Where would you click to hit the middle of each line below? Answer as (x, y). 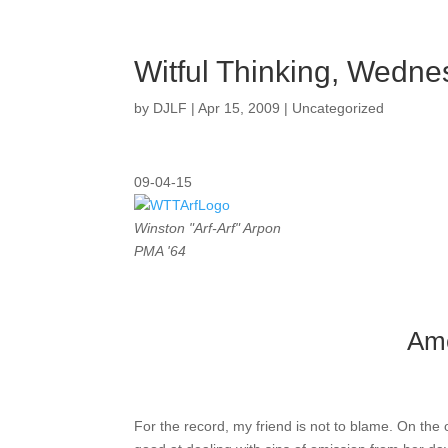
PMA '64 (160, 251)
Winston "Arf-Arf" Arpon (208, 228)
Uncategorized (338, 108)
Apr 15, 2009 (239, 108)
